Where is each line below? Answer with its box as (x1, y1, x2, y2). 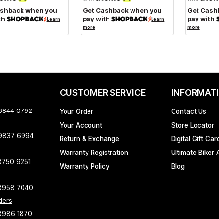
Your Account (60, 121, 102, 129)
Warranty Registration (60, 149, 128, 156)
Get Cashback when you (82, 6, 162, 14)
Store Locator (171, 121, 214, 129)
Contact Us (171, 108, 206, 115)
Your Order (60, 108, 93, 115)
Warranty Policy (60, 162, 109, 170)
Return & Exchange (60, 135, 119, 143)
